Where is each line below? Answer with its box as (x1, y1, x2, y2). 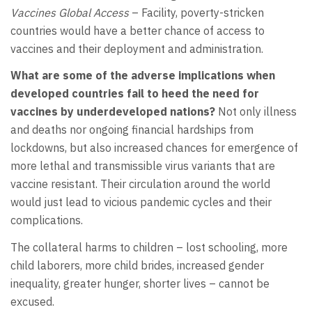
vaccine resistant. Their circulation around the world (10, 177, 270, 192)
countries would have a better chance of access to (10, 23, 265, 38)
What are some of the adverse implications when (10, 68, 275, 83)
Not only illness (215, 104, 297, 119)
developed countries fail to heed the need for (10, 86, 259, 101)
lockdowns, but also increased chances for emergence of (10, 141, 298, 155)
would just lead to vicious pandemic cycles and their (10, 195, 272, 210)
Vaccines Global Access (10, 5, 129, 19)
